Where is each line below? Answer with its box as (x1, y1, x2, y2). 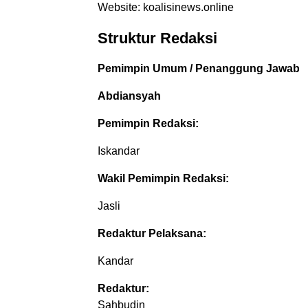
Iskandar (98, 144, 140, 157)
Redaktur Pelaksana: (98, 227, 206, 239)
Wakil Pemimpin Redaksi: (98, 172, 229, 184)
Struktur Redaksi (98, 29, 217, 47)
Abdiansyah (98, 89, 161, 102)
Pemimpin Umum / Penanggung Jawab (98, 62, 300, 74)
